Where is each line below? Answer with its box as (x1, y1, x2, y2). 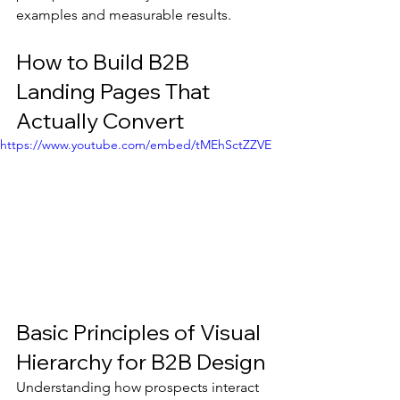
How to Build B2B (16, 48, 194, 75)
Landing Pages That (16, 78, 214, 104)
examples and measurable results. (16, 6, 231, 23)
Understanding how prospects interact (16, 379, 262, 396)
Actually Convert (16, 107, 184, 134)
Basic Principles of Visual (16, 319, 265, 346)
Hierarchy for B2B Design (16, 348, 265, 375)
